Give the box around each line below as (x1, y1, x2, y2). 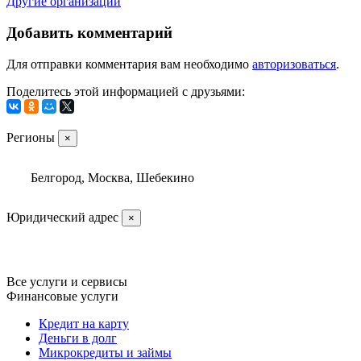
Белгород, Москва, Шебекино (31, 170, 194, 185)
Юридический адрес (6, 210, 122, 224)
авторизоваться (252, 56, 336, 71)
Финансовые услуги (6, 288, 118, 303)
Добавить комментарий (6, 24, 172, 41)
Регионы (6, 130, 58, 144)
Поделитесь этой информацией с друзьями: (6, 84, 245, 98)
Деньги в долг (39, 330, 117, 345)
